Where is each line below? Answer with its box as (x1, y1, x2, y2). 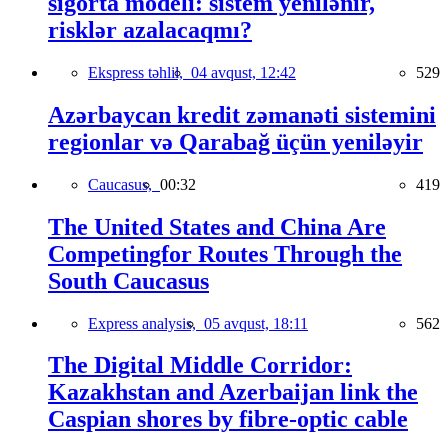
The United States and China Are (48, 213, 386, 240)
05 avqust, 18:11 (204, 314, 308, 332)
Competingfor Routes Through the (48, 240, 402, 267)
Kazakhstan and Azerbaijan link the (48, 379, 418, 406)
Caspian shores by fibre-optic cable (48, 406, 408, 433)
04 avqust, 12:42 (191, 63, 296, 81)
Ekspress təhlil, (88, 63, 191, 81)
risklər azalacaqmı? (48, 17, 252, 43)
